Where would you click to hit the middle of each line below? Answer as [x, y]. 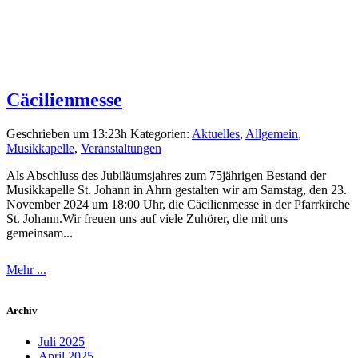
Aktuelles [216, 133]
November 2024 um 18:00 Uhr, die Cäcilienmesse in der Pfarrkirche [178, 204]
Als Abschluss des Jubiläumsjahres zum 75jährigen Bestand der [166, 175]
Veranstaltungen [121, 148]
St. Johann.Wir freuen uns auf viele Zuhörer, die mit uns [147, 218]
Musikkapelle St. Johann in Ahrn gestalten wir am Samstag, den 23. [177, 189]
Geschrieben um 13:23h [67, 133]
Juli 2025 [62, 342]
